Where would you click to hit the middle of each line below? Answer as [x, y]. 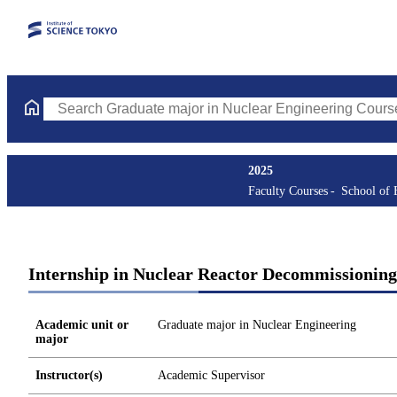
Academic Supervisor [211, 375]
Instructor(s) [69, 375]
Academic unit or [82, 325]
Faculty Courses [288, 191]
